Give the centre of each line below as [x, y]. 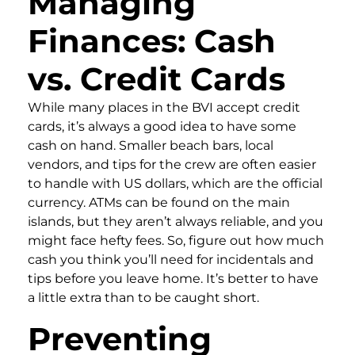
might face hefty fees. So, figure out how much [176, 240]
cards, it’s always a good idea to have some [162, 126]
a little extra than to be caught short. [143, 297]
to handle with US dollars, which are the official [175, 183]
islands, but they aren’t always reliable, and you [176, 221]
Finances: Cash [152, 40]
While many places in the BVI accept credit [164, 107]
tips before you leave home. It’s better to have [173, 278]
